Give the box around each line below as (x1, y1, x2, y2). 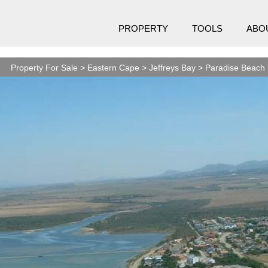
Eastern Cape (87, 63, 139, 72)
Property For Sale (10, 63, 78, 72)
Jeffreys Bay (148, 63, 196, 72)
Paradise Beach (205, 63, 265, 72)
